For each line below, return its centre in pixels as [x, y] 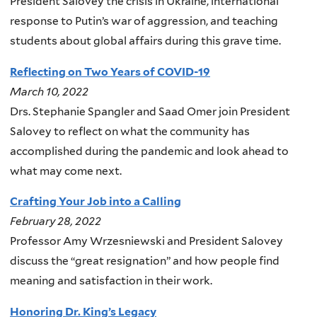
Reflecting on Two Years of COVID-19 [110, 71]
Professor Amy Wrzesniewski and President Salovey [146, 241]
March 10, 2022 [49, 91]
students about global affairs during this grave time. [145, 41]
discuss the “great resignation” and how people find [145, 261]
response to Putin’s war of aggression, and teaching [144, 21]
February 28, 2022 [56, 221]
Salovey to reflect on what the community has [130, 131]
